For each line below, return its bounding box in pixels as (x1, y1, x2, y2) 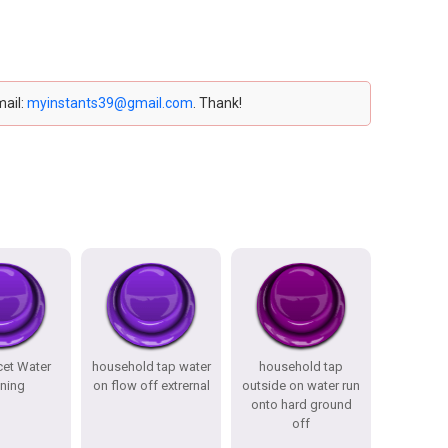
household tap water (91, 359, 211, 374)
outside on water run (242, 378, 360, 393)
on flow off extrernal (92, 378, 210, 393)
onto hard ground (250, 397, 352, 412)
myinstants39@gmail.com (26, 95, 193, 111)
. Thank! (192, 95, 242, 111)
